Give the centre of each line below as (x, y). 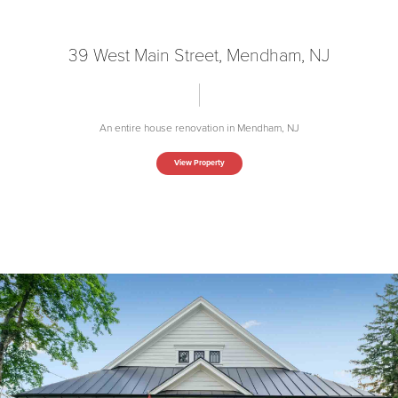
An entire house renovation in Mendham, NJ (199, 127)
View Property (199, 163)
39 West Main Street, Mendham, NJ (199, 56)
